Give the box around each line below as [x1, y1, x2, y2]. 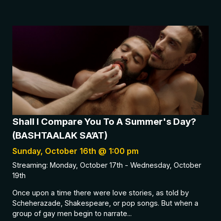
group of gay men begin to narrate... [12, 209, 132, 218]
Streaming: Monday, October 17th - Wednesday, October [12, 160, 201, 169]
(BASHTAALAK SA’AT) [12, 129, 108, 141]
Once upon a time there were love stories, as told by [12, 188, 189, 197]
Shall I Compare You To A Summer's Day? [12, 115, 196, 127]
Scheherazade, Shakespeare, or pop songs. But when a [12, 198, 198, 207]
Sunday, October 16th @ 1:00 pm [12, 146, 139, 156]
